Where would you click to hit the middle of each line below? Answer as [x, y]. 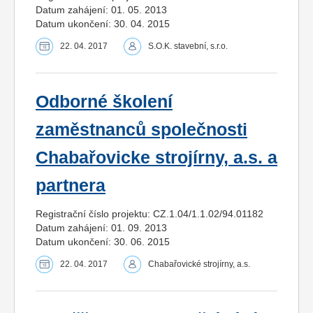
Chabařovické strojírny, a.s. [199, 264]
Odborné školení [104, 101]
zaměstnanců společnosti [141, 129]
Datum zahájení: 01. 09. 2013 [101, 227]
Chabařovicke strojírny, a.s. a [156, 157]
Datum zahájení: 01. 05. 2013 [101, 9]
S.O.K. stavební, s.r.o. [188, 46]
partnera [71, 185]
